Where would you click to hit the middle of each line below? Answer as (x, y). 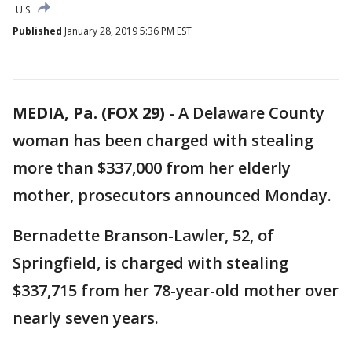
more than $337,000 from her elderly (152, 168)
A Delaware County (251, 113)
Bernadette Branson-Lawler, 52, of (143, 235)
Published (37, 31)
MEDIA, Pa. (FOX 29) (89, 113)
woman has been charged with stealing (163, 140)
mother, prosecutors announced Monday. (172, 195)
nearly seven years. (86, 318)
